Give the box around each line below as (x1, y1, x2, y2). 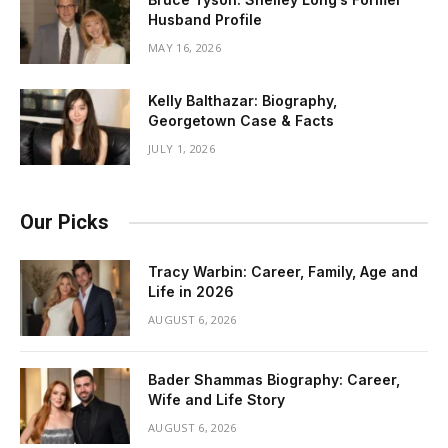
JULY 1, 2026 (148, 141, 215, 156)
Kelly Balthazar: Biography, (148, 92, 337, 109)
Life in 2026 (148, 283, 234, 300)
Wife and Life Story (148, 391, 285, 408)
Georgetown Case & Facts (148, 112, 334, 129)
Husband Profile (148, 11, 262, 28)
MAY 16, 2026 (148, 40, 221, 55)
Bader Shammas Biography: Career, (148, 371, 400, 388)
